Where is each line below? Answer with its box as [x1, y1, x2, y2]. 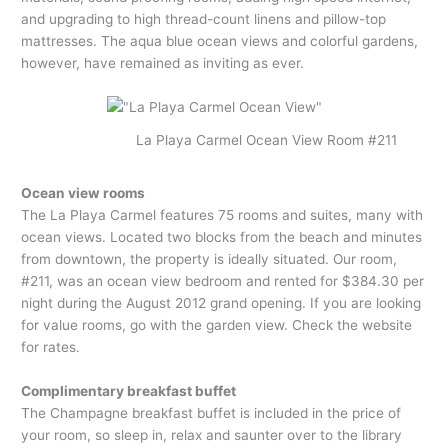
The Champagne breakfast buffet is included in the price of [21, 405, 402, 422]
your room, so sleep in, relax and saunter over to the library [21, 427, 403, 444]
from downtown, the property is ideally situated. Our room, [21, 251, 398, 268]
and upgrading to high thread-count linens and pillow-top [21, 10, 387, 27]
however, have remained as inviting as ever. [21, 54, 305, 71]
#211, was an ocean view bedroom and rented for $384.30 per [21, 273, 425, 290]
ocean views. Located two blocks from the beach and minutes [21, 229, 423, 246]
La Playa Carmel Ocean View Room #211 [136, 131, 398, 148]
